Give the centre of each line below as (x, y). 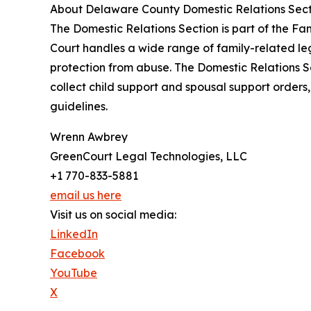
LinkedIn (74, 234)
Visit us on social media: (113, 215)
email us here (86, 195)
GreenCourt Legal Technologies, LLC (149, 157)
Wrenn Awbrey (89, 137)
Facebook (77, 254)
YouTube (74, 273)
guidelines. (79, 107)
